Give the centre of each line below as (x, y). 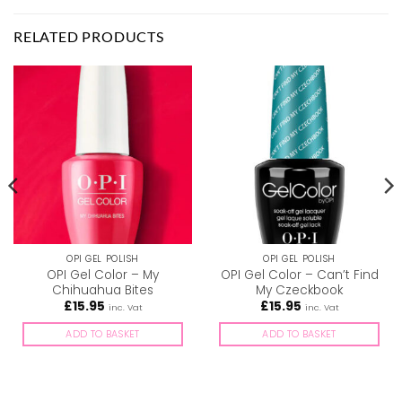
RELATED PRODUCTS (89, 36)
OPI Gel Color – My (103, 275)
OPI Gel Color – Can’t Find (299, 275)
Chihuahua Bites (103, 290)
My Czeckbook (299, 290)
